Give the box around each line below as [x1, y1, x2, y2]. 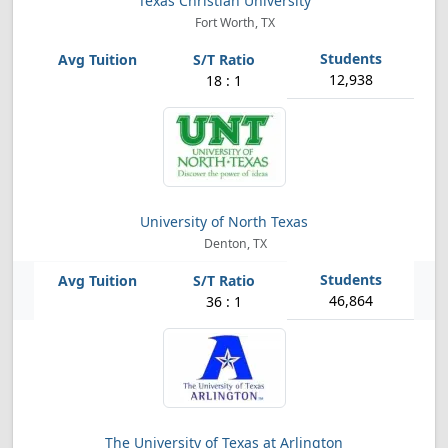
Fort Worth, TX [192, 14, 276, 31]
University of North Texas [140, 212, 308, 231]
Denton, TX [200, 235, 267, 252]
